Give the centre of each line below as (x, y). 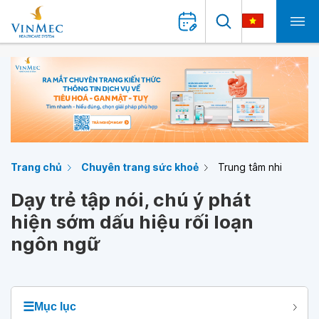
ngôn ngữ (55, 244)
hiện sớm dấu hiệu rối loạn (132, 222)
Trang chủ (36, 167)
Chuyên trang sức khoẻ (140, 167)
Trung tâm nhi (250, 167)
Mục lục (55, 307)
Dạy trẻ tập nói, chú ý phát (131, 200)
